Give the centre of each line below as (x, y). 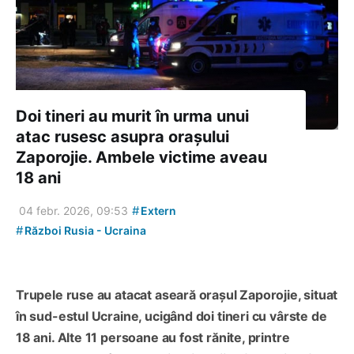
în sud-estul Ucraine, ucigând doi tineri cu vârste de (171, 316)
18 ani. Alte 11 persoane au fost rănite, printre (153, 337)
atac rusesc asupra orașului (122, 136)
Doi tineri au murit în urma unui (132, 116)
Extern (157, 210)
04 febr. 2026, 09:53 (73, 210)
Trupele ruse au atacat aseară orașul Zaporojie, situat (177, 294)
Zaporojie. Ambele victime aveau (141, 157)
